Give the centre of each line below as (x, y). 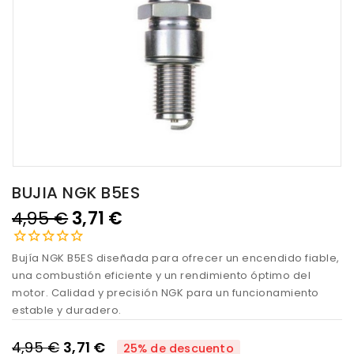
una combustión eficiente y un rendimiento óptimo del (161, 275)
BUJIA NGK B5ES (76, 193)
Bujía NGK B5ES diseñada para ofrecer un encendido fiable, (176, 258)
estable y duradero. (67, 310)
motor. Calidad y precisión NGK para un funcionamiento (166, 293)
